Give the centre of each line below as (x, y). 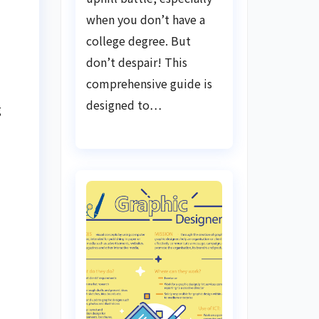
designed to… (124, 104)
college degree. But (138, 40)
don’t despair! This (136, 62)
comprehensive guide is (149, 83)
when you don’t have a (145, 19)
